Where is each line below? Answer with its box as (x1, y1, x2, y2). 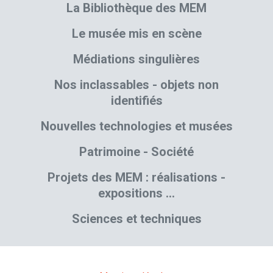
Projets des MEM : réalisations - (48, 170, 225, 185)
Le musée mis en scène (71, 26, 202, 41)
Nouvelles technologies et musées (40, 119, 233, 134)
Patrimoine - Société (79, 144, 194, 160)
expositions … (98, 186, 175, 201)
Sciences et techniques (71, 211, 202, 227)
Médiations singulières (73, 52, 200, 67)
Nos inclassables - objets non (54, 77, 219, 93)
